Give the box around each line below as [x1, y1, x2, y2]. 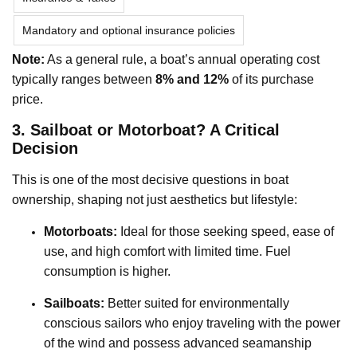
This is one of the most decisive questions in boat [12, 172, 288, 186]
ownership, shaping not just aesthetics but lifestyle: [12, 192, 297, 206]
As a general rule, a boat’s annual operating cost [45, 52, 320, 66]
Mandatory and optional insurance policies [22, 23, 235, 37]
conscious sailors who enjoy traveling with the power [44, 316, 340, 330]
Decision [12, 139, 78, 157]
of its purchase [229, 72, 314, 86]
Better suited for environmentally [104, 296, 289, 310]
